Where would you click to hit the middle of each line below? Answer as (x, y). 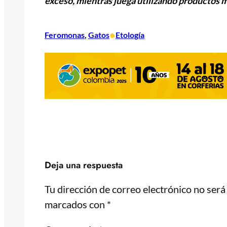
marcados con (76, 204)
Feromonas (65, 35)
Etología (130, 35)
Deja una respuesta (84, 165)
